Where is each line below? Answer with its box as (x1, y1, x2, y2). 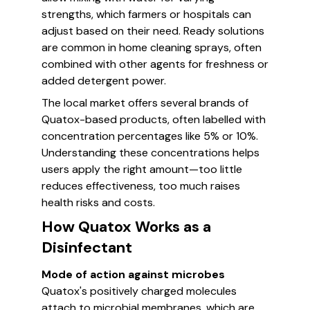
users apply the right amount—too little (42, 162, 242, 176)
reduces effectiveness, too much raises (42, 179, 240, 193)
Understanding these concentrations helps (42, 145, 259, 160)
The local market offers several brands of (42, 95, 248, 110)
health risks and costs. (42, 195, 155, 210)
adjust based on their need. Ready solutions (42, 24, 264, 38)
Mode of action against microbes (42, 267, 225, 282)
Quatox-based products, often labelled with (42, 112, 266, 127)
